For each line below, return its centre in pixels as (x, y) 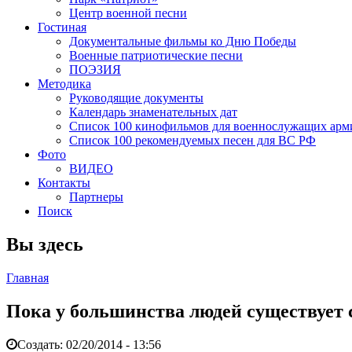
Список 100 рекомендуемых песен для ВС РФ (192, 140)
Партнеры (96, 197)
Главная (27, 277)
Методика (64, 84)
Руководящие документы (136, 98)
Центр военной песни (128, 13)
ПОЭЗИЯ (95, 70)
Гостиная (62, 27)
